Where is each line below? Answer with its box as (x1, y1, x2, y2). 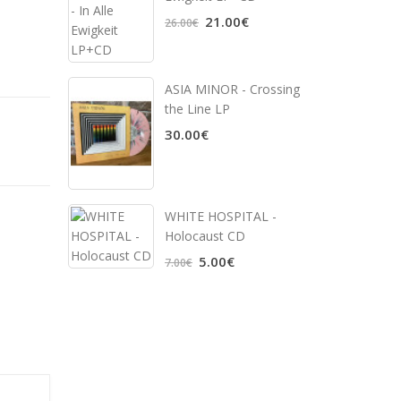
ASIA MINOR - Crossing (165, 80, 300, 98)
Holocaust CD (165, 226, 245, 244)
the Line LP (165, 99, 230, 117)
